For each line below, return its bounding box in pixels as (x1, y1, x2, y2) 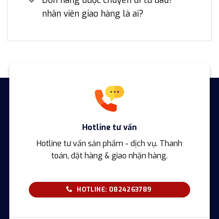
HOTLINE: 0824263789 (77, 185, 152, 194)
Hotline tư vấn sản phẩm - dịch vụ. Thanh (37, 138, 182, 149)
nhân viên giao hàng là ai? (42, 8, 144, 20)
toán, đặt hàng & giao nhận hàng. (51, 150, 168, 161)
